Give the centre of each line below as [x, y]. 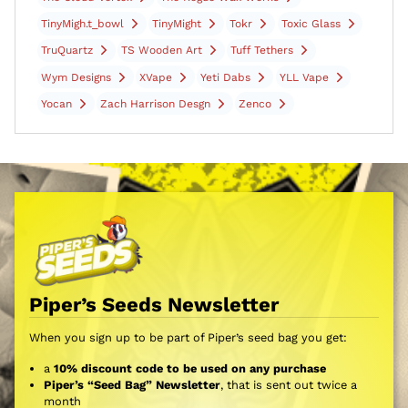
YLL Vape [304, 77]
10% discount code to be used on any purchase [190, 368]
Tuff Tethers [262, 51]
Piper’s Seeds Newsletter [154, 304]
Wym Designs [76, 77]
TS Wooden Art [162, 51]
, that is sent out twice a [289, 384]
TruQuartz [67, 51]
